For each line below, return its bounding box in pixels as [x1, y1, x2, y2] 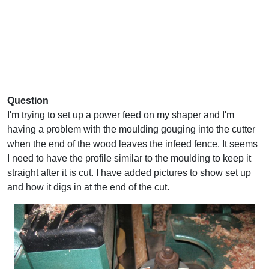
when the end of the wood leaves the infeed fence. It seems [7, 138, 258, 149]
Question [7, 95, 49, 106]
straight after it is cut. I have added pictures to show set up [7, 167, 251, 178]
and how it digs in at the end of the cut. [7, 181, 169, 192]
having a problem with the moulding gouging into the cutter [7, 124, 255, 134]
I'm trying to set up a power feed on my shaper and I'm [7, 109, 234, 120]
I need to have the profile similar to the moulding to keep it [7, 153, 251, 163]
